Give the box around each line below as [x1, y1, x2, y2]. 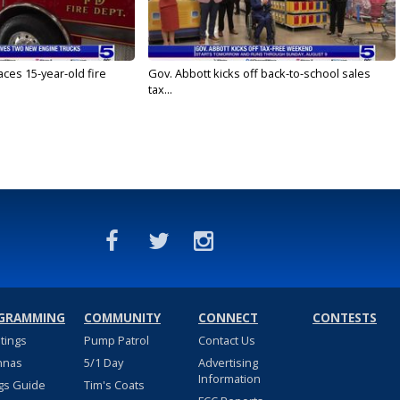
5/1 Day [83, 354, 123, 371]
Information [197, 371, 261, 387]
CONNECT [197, 310, 258, 327]
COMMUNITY [83, 310, 161, 327]
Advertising [197, 354, 258, 371]
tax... [147, 81, 172, 98]
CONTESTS [312, 310, 377, 327]
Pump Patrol [83, 332, 149, 349]
